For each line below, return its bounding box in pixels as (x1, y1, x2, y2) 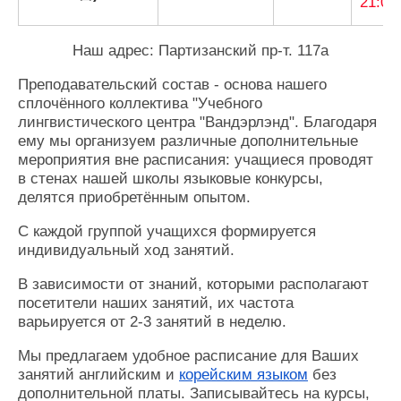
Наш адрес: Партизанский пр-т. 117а (73, 42, 328, 60)
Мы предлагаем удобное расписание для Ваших (18, 347, 359, 365)
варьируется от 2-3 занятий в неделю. (18, 313, 286, 331)
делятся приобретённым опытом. (18, 189, 251, 207)
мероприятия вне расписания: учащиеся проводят (18, 151, 373, 169)
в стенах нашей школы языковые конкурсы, (18, 170, 323, 188)
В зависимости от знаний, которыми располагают (18, 276, 369, 294)
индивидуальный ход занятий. (18, 242, 235, 260)
